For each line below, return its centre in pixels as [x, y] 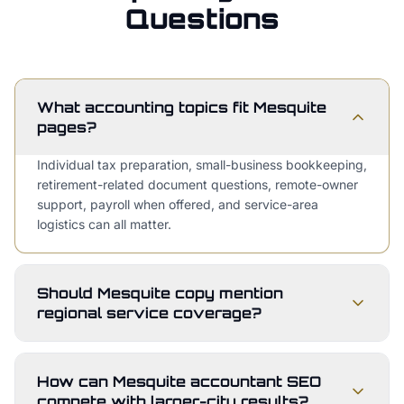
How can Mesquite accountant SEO [179, 381]
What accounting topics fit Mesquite [182, 107]
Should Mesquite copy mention [160, 293]
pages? [67, 127]
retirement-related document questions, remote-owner [197, 184]
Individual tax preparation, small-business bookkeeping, [202, 165]
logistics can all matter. [104, 224]
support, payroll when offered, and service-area [178, 204]
